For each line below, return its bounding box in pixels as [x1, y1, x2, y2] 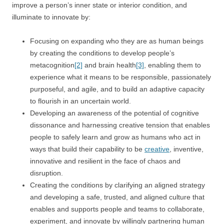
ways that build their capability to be [30, 145, 144, 153]
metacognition [30, 61, 74, 69]
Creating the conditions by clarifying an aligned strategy [30, 181, 205, 189]
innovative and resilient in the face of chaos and [30, 157, 180, 165]
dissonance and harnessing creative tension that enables [30, 121, 210, 129]
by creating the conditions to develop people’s [30, 49, 174, 57]
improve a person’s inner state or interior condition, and [12, 1, 187, 9]
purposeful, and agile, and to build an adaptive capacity [30, 85, 204, 93]
